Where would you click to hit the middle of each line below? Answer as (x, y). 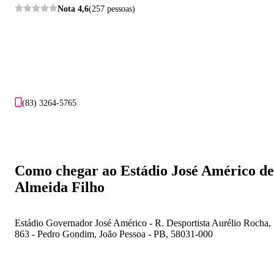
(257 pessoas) (112, 9)
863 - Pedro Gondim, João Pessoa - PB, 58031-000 (114, 234)
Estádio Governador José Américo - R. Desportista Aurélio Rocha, (143, 223)
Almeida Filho (60, 187)
